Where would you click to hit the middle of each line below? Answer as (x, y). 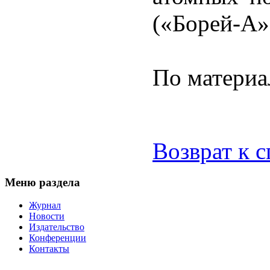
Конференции (58, 238)
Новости (47, 216)
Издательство (57, 227)
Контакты (49, 249)
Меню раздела (42, 182)
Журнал (45, 206)
